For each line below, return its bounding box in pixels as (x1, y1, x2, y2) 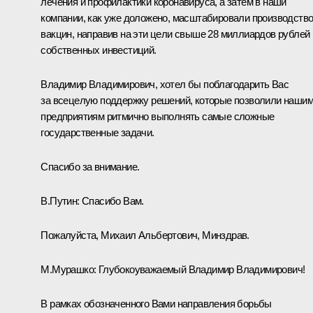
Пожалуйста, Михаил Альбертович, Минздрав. (41, 228, 249, 241)
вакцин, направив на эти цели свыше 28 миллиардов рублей (41, 27, 310, 40)
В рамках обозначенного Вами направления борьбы (41, 297, 272, 310)
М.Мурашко (41, 263, 94, 275)
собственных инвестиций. (41, 43, 156, 56)
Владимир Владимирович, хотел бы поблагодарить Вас (41, 78, 289, 90)
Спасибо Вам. (79, 194, 144, 207)
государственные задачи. (41, 126, 154, 138)
